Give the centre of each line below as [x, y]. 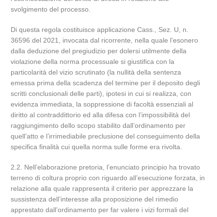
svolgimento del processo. [51, 9]
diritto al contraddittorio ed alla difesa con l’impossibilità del [101, 115]
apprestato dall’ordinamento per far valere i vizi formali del [100, 210]
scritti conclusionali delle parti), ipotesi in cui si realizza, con [101, 93]
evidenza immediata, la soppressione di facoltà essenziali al [102, 104]
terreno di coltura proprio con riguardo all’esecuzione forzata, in [108, 178]
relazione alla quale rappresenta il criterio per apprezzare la [102, 188]
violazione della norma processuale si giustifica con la [93, 62]
